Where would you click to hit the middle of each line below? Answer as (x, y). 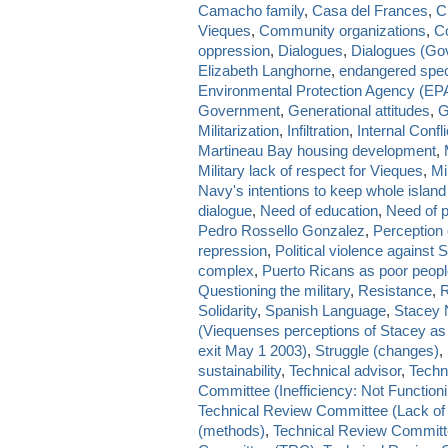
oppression (234, 50)
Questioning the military (274, 290)
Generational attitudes (359, 110)
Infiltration (318, 130)
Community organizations (342, 30)
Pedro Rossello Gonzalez (281, 230)
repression (232, 250)
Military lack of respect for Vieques (310, 170)
